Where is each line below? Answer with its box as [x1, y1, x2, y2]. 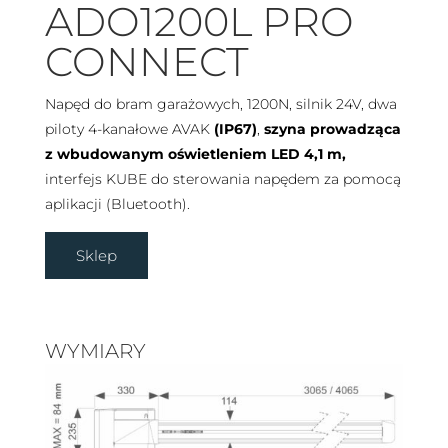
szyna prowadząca [263, 120, 401, 139]
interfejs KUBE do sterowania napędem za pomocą [44, 170, 401, 189]
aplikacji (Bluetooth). [44, 195, 190, 214]
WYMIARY [44, 339, 146, 364]
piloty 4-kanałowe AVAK [44, 120, 214, 139]
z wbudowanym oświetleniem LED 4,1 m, [44, 145, 346, 164]
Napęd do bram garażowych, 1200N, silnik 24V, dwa [44, 95, 397, 114]
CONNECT [44, 37, 249, 87]
